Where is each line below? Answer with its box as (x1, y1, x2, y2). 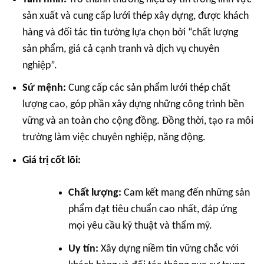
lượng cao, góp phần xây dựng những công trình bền (22, 99, 245, 111)
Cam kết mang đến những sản (121, 187, 250, 199)
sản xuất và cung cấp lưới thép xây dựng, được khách (22, 10, 249, 22)
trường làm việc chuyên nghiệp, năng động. (22, 132, 206, 144)
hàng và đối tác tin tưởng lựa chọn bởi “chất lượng (22, 27, 239, 38)
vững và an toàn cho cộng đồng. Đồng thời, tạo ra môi (22, 115, 254, 127)
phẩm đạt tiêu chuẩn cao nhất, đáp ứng (68, 204, 237, 216)
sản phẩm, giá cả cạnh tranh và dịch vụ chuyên (22, 43, 220, 55)
